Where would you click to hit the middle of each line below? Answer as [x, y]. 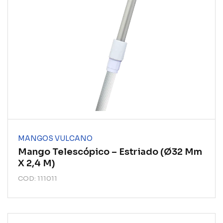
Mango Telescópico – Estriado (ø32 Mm [110, 152]
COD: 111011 [38, 178]
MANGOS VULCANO [55, 138]
